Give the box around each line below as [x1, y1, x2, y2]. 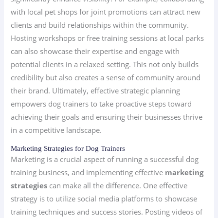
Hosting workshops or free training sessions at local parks [11, 33, 204, 43]
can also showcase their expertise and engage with [11, 46, 180, 56]
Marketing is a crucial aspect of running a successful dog [11, 154, 199, 164]
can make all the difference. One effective [47, 180, 188, 190]
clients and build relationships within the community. [11, 20, 189, 30]
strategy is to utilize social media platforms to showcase [11, 193, 198, 203]
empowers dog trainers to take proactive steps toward [11, 99, 192, 109]
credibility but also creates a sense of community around [11, 73, 201, 83]
